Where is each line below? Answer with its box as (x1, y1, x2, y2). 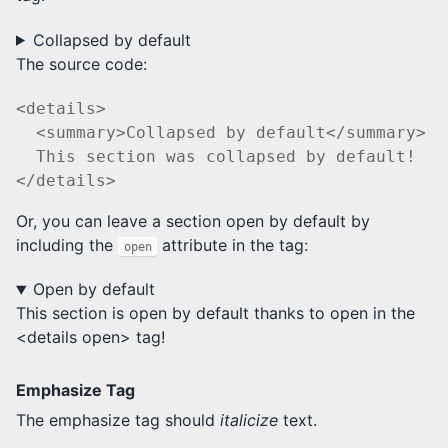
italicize (220, 410, 278, 431)
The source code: (16, 53, 147, 74)
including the (16, 234, 118, 255)
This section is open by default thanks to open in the (16, 303, 415, 324)
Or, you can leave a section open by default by (16, 210, 370, 231)
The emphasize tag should (16, 410, 220, 431)
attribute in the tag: (157, 234, 309, 255)
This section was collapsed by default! (16, 146, 416, 166)
